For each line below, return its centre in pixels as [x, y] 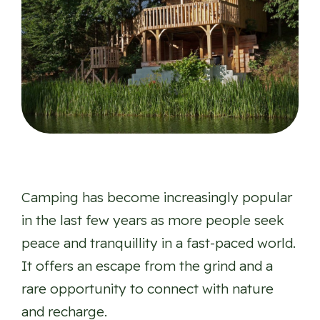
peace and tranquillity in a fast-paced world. [159, 243]
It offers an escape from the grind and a [147, 266]
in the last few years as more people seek [153, 220]
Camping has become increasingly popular [157, 197]
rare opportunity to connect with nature [147, 289]
